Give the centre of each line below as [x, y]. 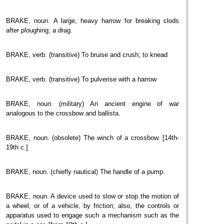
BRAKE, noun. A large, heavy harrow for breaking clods [92, 21]
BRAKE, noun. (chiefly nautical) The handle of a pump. [85, 172]
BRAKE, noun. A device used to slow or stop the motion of [92, 196]
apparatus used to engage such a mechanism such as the [92, 215]
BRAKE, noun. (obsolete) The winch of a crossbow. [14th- [92, 138]
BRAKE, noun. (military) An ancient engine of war [92, 104]
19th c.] [17, 147]
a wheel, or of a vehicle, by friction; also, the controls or [92, 206]
